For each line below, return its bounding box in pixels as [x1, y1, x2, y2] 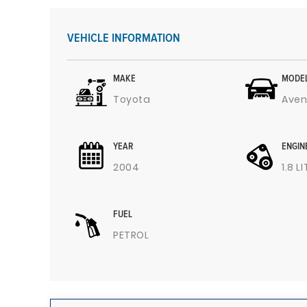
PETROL [113, 228, 149, 242]
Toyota [113, 93, 151, 106]
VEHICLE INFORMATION [67, 32, 180, 45]
